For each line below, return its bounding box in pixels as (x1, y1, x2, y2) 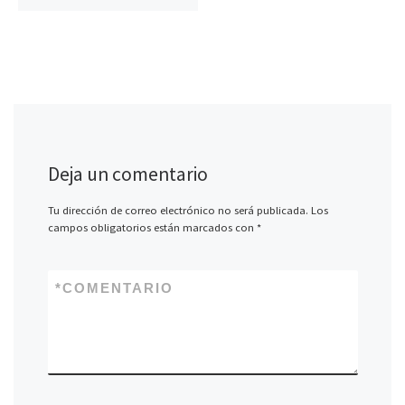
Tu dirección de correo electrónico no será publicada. (47, 203, 308, 218)
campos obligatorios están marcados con (47, 221, 257, 235)
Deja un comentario (47, 162, 208, 187)
